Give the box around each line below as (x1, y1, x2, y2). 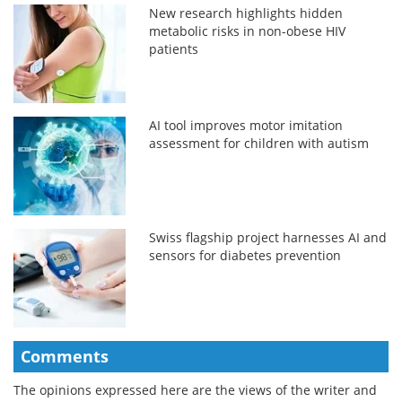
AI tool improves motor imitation (149, 116, 344, 134)
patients (149, 39, 199, 57)
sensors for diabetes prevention (149, 246, 342, 264)
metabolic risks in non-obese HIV (149, 22, 346, 39)
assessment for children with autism (149, 134, 370, 152)
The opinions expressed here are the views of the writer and (13, 380, 377, 398)
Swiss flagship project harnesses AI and (149, 228, 388, 246)
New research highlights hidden (149, 4, 344, 22)
